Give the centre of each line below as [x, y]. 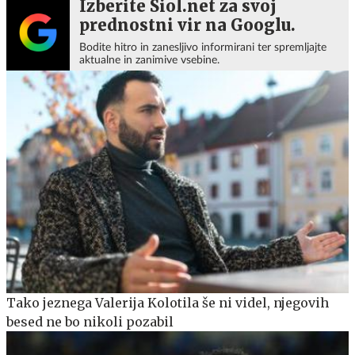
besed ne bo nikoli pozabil [90, 321]
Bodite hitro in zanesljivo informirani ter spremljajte [203, 47]
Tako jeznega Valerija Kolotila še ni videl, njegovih [168, 302]
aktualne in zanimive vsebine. [149, 60]
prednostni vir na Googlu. [187, 25]
